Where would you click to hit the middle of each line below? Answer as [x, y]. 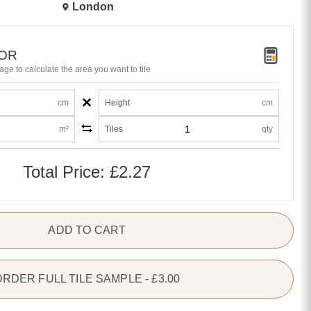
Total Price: [67, 172]
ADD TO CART [87, 230]
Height [118, 102]
